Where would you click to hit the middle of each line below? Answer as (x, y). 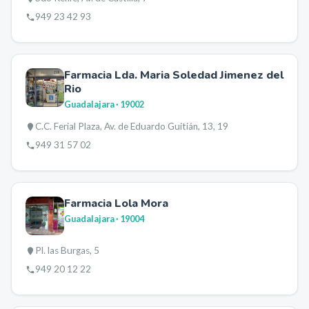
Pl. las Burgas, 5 (67, 250)
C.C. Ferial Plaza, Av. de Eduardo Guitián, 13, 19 (132, 126)
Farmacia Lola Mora (116, 203)
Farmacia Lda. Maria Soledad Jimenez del (174, 75)
